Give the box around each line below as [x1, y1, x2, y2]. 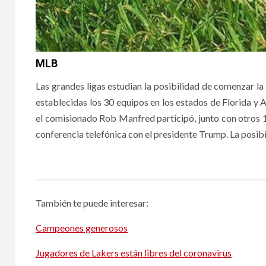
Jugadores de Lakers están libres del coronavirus [36, 246, 232, 258]
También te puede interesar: [36, 197, 148, 208]
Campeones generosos [36, 221, 128, 233]
